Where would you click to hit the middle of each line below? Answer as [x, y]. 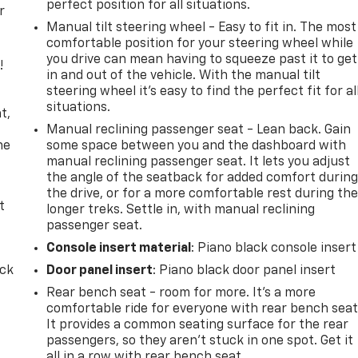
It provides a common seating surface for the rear [198, 325]
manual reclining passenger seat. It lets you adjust [199, 162]
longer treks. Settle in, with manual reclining [181, 210]
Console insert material [119, 248]
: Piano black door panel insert [245, 270]
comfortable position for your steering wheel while [200, 44]
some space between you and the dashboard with [197, 146]
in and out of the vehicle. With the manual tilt [184, 76]
